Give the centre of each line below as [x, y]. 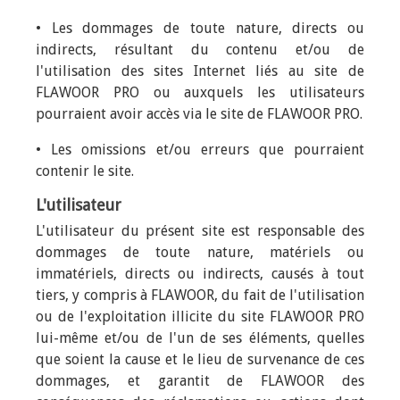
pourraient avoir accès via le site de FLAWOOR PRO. [199, 114]
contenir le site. [85, 171]
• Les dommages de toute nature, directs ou [200, 28]
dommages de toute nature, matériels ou [200, 252]
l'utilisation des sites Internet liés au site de [200, 71]
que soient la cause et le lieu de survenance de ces [200, 359]
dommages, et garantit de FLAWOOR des [200, 381]
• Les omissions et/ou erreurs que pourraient [200, 150]
